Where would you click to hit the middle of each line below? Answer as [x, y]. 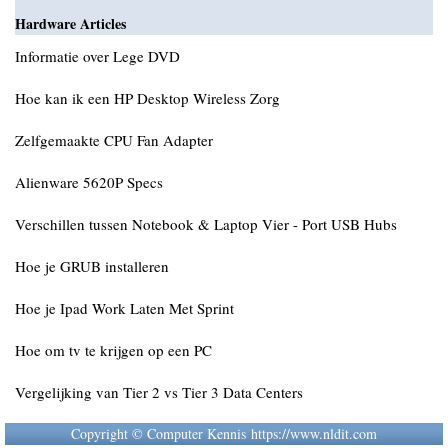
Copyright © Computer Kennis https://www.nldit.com [224, 433]
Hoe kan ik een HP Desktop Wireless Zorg [147, 98]
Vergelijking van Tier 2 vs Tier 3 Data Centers [159, 392]
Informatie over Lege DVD [97, 56]
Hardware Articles [70, 23]
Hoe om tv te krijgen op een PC [113, 350]
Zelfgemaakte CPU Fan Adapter [114, 140]
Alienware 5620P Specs [89, 182]
